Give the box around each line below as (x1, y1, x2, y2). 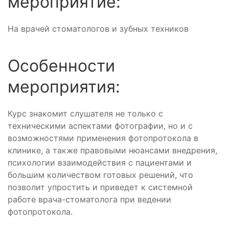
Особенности (8, 56, 115, 76)
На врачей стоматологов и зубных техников (8, 24, 189, 34)
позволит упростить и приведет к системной (8, 182, 193, 192)
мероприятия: (8, 77, 120, 97)
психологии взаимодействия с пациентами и (8, 157, 192, 168)
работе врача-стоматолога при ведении (8, 194, 171, 204)
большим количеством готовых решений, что (8, 170, 193, 180)
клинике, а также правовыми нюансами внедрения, (8, 145, 217, 155)
